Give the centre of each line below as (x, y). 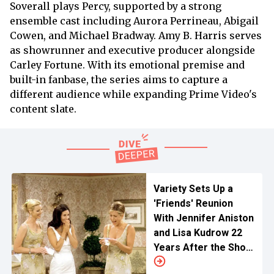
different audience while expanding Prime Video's (133, 94)
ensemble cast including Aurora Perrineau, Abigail (134, 21)
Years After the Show (203, 248)
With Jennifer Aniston (203, 218)
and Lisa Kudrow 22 (198, 233)
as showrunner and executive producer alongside (132, 50)
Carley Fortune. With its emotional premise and (127, 65)
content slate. (43, 109)
